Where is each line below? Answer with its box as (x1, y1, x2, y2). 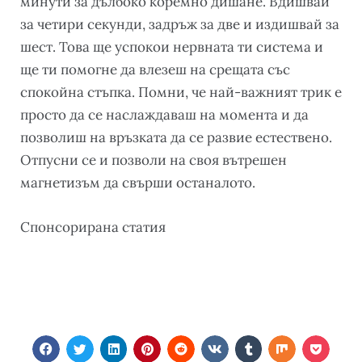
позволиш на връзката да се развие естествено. (20, 128, 332, 147)
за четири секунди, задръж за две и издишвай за (20, 15, 339, 34)
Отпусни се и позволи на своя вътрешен (20, 151, 287, 170)
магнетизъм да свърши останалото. (20, 174, 255, 192)
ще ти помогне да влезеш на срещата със (20, 61, 290, 79)
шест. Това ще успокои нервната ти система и (20, 38, 323, 57)
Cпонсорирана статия (20, 218, 166, 237)
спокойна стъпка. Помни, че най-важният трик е (20, 83, 342, 102)
